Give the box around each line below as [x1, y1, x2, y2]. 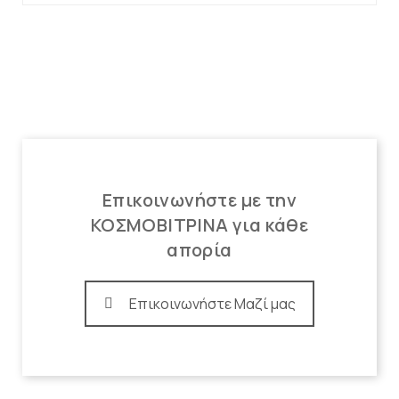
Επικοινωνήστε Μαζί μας [129, 294, 296, 314]
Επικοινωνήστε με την [102, 188, 297, 213]
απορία [167, 238, 232, 263]
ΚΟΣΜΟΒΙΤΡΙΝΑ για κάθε [90, 213, 309, 238]
